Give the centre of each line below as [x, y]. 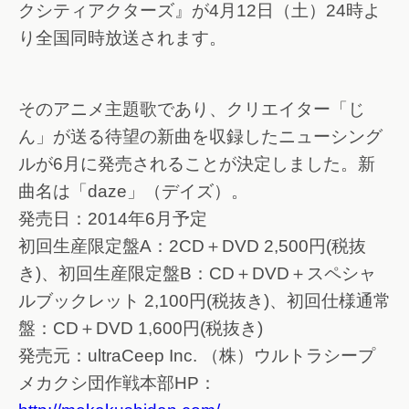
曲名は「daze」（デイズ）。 [133, 192]
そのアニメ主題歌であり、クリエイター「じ [192, 110]
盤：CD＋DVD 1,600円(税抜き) [141, 329]
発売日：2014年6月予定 [113, 219]
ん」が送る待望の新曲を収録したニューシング [200, 137]
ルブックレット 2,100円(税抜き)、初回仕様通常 [204, 301]
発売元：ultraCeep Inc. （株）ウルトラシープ [197, 356]
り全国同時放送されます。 [122, 37]
